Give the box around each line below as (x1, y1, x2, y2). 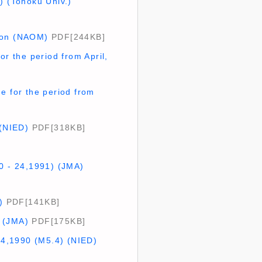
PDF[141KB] (3, 197, 60, 206)
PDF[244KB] (48, 32, 105, 42)
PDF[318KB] (29, 123, 86, 132)
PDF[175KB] (28, 216, 86, 226)
